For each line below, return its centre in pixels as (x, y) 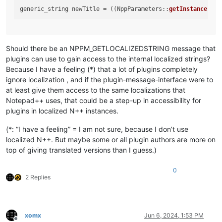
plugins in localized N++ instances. (62, 111)
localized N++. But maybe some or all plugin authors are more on (111, 139)
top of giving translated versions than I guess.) (81, 150)
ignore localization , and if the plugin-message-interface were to (110, 79)
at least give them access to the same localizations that (96, 90)
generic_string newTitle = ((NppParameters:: (95, 9)
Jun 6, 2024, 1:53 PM (174, 215)
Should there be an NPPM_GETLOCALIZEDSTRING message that (111, 48)
